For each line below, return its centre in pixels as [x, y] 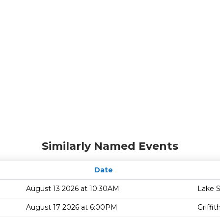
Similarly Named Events [110, 146]
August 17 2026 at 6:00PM [72, 207]
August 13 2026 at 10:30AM [73, 189]
